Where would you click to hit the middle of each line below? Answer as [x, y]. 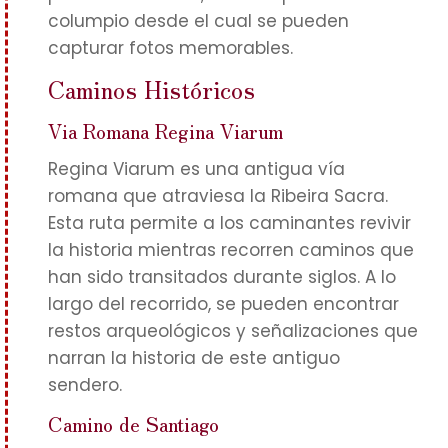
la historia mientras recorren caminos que [231, 250]
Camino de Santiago [133, 423]
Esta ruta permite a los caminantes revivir [229, 223]
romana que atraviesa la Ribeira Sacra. [218, 196]
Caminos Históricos [151, 88]
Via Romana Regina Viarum [165, 130]
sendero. [85, 385]
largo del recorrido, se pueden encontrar [223, 304]
